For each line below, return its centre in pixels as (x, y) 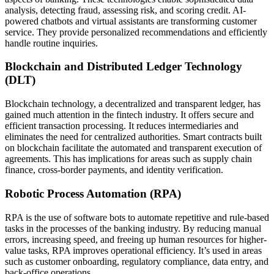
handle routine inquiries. (51, 43)
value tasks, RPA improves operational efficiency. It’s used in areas (133, 250)
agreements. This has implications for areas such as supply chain (128, 159)
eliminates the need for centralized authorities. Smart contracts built (133, 137)
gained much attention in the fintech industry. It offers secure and (129, 115)
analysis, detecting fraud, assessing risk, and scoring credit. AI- (125, 10)
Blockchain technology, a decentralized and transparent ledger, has (133, 104)
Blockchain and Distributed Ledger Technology (124, 67)
